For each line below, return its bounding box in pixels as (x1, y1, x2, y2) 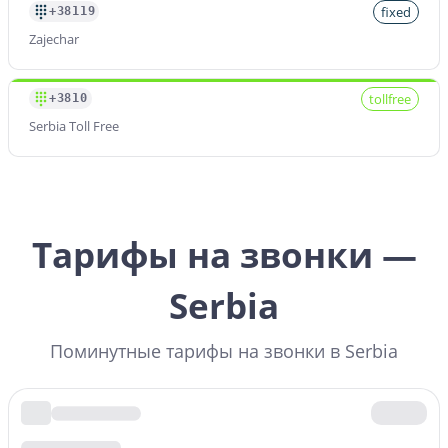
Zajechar (29, 29, 79, 48)
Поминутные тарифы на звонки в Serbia (50, 338, 398, 363)
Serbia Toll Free (29, 116, 119, 135)
